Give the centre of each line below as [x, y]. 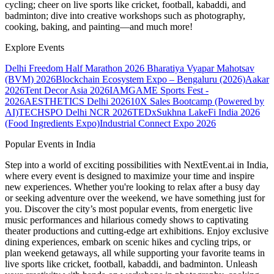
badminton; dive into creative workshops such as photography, [125, 16]
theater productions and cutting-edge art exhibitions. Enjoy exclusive [137, 231]
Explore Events [35, 48]
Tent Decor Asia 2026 [67, 91]
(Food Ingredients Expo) [52, 124]
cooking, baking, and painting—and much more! [99, 27]
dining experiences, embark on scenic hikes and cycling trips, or [128, 242]
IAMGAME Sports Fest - [159, 91]
